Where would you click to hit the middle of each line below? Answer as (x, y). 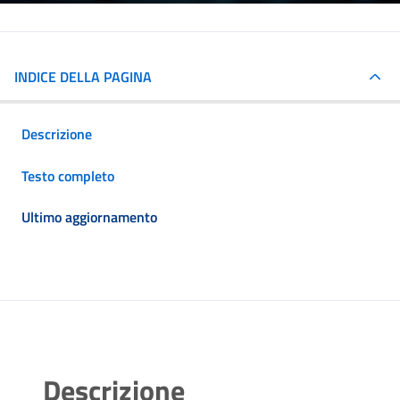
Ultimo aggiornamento (89, 217)
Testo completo (68, 175)
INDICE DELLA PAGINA (83, 76)
